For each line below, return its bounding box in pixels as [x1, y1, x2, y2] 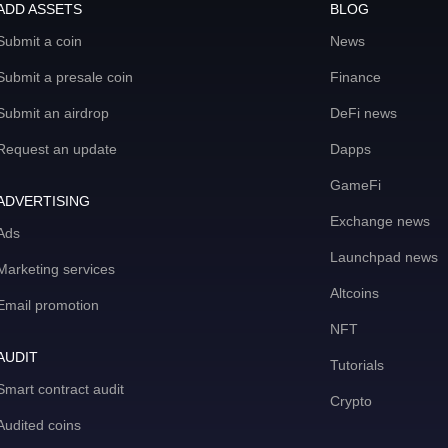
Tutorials [330, 357, 384, 374]
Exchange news [330, 213, 430, 230]
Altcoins [330, 285, 379, 302]
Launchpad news [330, 249, 438, 266]
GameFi [330, 177, 381, 194]
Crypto [330, 393, 372, 410]
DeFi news [330, 105, 397, 122]
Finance [330, 69, 381, 86]
